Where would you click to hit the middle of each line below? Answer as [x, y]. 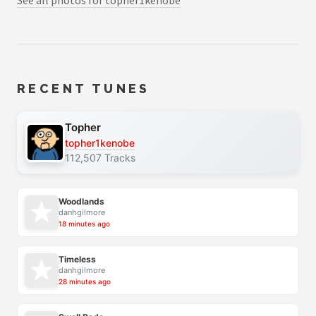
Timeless [77, 260]
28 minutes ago [85, 282]
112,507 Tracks [100, 157]
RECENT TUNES [84, 89]
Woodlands [81, 202]
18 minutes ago [84, 224]
